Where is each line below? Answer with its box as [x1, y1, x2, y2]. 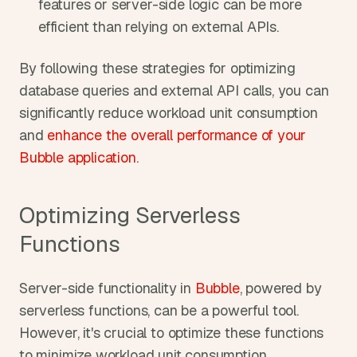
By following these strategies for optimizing [19, 59, 296, 77]
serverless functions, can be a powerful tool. [19, 301, 299, 320]
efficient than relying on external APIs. [38, 18, 279, 36]
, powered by [239, 279, 322, 297]
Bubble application [19, 148, 136, 167]
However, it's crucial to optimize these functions [19, 324, 324, 342]
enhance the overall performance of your [47, 126, 307, 144]
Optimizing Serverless [19, 201, 241, 229]
